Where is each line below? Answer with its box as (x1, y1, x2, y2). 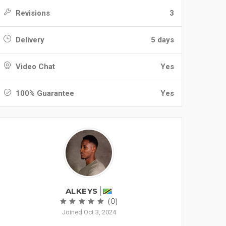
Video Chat (14, 62, 55, 71)
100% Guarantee (14, 89, 74, 98)
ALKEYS (65, 186, 98, 196)
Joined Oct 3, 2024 (62, 208, 116, 216)
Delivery (14, 35, 44, 44)
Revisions (14, 9, 50, 18)
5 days (151, 35, 174, 44)
